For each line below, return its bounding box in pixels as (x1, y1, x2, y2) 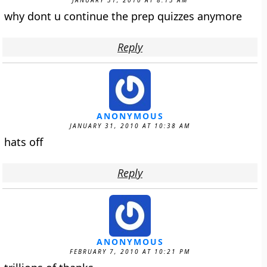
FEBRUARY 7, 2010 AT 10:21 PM (70, 247, 190, 256)
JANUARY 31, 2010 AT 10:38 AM (70, 122, 190, 130)
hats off (4, 135, 44, 149)
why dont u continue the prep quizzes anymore (4, 9, 243, 23)
